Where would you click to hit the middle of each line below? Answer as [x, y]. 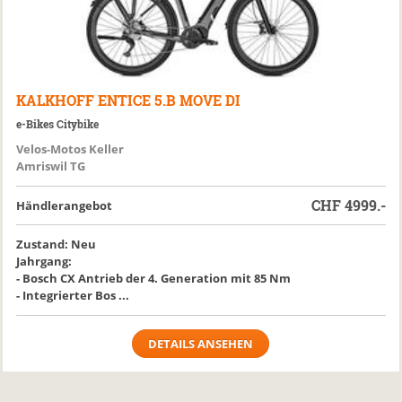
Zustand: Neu [57, 244]
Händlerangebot [65, 205]
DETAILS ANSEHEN [201, 344]
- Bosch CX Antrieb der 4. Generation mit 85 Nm [154, 278]
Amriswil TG [51, 166]
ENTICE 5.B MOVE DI [170, 100]
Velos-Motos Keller [70, 149]
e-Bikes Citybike [58, 124]
